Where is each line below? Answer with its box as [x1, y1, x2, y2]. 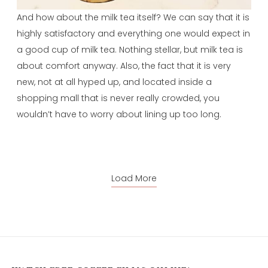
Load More [111, 172, 157, 185]
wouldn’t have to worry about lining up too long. [17, 108, 222, 121]
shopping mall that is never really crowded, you [17, 92, 220, 105]
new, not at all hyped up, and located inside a [17, 76, 212, 89]
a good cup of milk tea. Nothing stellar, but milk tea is [17, 44, 243, 56]
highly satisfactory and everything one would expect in [17, 28, 251, 40]
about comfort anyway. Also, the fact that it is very [17, 60, 232, 72]
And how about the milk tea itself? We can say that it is [17, 11, 250, 24]
